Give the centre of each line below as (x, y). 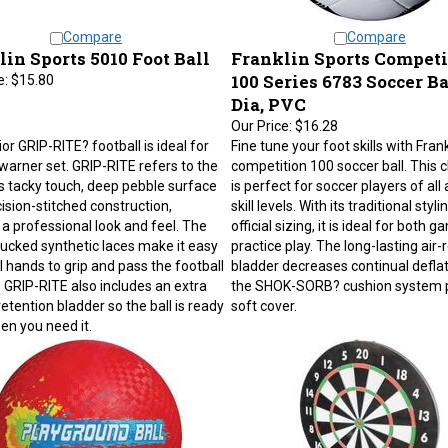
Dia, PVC (268, 94)
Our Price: (261, 116)
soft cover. (263, 296)
